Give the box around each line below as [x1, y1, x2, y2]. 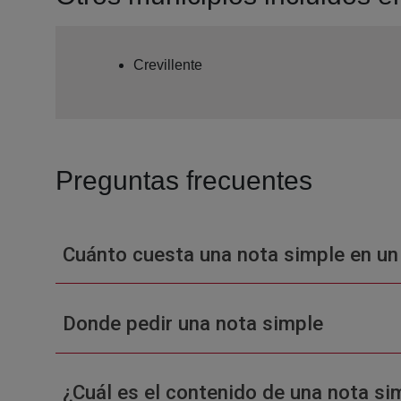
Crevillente [133, 56, 202, 73]
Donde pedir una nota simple [62, 311, 323, 335]
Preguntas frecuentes [55, 165, 312, 195]
